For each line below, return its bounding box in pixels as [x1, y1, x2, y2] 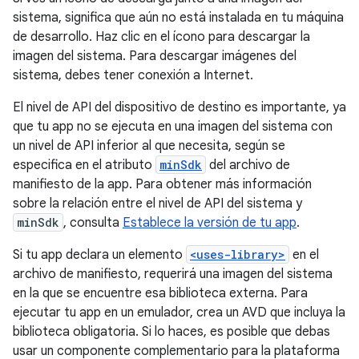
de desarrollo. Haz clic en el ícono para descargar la [13, 28, 310, 45]
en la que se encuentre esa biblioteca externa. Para [13, 284, 308, 301]
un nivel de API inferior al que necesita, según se [13, 137, 285, 154]
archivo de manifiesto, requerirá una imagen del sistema [13, 265, 333, 282]
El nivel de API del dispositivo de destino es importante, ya [13, 99, 346, 115]
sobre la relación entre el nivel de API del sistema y [13, 195, 302, 212]
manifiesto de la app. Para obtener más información [13, 175, 312, 192]
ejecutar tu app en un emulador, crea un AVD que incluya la [13, 304, 345, 321]
